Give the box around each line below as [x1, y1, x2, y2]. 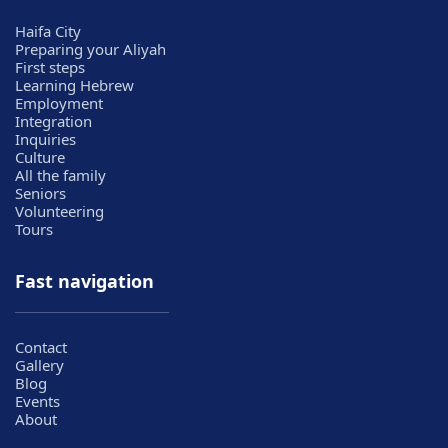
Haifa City [15, 20, 81, 41]
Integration [15, 110, 92, 131]
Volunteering [15, 200, 104, 221]
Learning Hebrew [15, 74, 134, 95]
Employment [15, 92, 103, 113]
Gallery [15, 355, 64, 376]
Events [15, 391, 60, 412]
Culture [15, 146, 65, 167]
